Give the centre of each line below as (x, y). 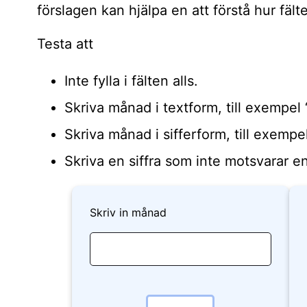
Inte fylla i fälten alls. (131, 81)
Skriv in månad (128, 212)
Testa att (65, 44)
